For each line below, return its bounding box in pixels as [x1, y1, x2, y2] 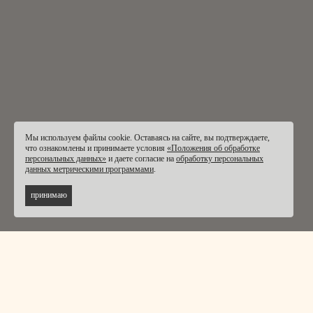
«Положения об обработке [167, 143, 260, 153]
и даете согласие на [106, 153, 176, 163]
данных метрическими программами [25, 163, 154, 174]
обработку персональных [176, 153, 263, 163]
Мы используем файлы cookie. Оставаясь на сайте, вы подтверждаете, [25, 132, 270, 143]
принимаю [30, 190, 67, 201]
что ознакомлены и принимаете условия [25, 143, 167, 153]
